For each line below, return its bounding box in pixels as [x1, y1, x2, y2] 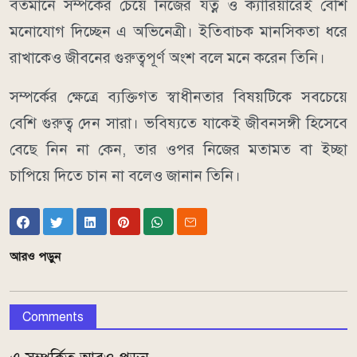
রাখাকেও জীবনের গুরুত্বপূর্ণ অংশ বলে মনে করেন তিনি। [10, 49, 325, 68]
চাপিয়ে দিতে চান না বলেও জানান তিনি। [10, 167, 241, 186]
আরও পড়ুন [10, 249, 61, 265]
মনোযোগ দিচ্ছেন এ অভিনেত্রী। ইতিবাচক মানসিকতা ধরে [10, 22, 347, 41]
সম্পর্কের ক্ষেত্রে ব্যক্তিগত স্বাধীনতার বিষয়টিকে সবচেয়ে [10, 88, 347, 107]
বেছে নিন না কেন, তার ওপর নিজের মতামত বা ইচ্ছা [10, 140, 347, 159]
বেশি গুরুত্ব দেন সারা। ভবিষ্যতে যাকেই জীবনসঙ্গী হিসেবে [10, 114, 347, 133]
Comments [22, 309, 84, 326]
